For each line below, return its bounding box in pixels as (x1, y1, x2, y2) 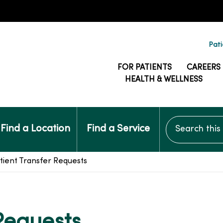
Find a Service (86, 124, 150, 134)
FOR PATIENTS (117, 64, 172, 72)
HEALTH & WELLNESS (125, 76, 203, 84)
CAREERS (187, 64, 221, 72)
